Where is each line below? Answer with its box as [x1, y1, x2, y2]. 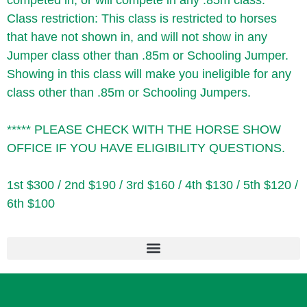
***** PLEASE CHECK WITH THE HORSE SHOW [7, 123, 281, 137]
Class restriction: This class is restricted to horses [7, 12, 277, 26]
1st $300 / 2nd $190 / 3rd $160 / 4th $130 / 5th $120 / [7, 178, 298, 193]
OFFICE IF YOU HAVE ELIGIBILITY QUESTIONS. [7, 141, 285, 156]
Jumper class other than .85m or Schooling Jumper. [7, 49, 288, 63]
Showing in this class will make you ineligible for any [7, 67, 291, 82]
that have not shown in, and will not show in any [7, 30, 267, 45]
